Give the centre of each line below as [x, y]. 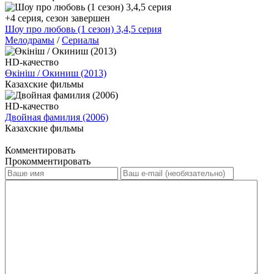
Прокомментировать [48, 161]
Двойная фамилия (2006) [57, 117]
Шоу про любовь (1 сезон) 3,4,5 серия [83, 29]
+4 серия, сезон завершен [57, 18]
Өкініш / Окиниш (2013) [56, 73]
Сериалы [80, 40]
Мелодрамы [30, 40]
